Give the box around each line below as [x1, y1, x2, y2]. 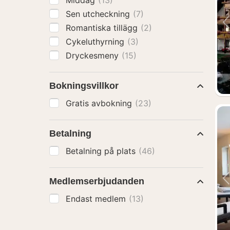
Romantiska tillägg [66, 23, 140, 33]
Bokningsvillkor [49, 81, 119, 91]
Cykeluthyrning [66, 36, 127, 47]
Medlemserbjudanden [49, 176, 144, 186]
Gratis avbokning [66, 98, 135, 108]
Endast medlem [66, 194, 128, 204]
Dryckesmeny [66, 50, 121, 61]
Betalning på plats [66, 146, 138, 156]
